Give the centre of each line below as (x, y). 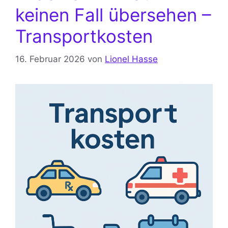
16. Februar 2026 (50, 59)
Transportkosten (84, 36)
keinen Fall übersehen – (113, 15)
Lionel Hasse (131, 59)
